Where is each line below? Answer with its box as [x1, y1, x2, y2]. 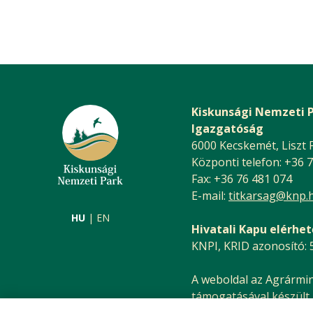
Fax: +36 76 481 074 [191, 170, 292, 187]
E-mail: [191, 187, 228, 203]
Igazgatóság [191, 120, 263, 136]
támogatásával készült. [191, 288, 312, 304]
